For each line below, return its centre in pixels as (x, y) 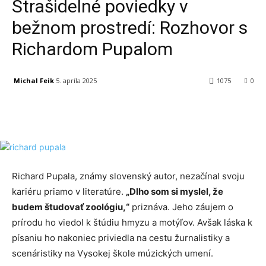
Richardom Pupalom (92, 49)
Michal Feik (34, 80)
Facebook (56, 111)
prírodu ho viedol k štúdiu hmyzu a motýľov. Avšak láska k (132, 223)
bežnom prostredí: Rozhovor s (130, 28)
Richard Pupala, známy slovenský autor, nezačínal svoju (128, 176)
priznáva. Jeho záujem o (181, 207)
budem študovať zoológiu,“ (71, 207)
